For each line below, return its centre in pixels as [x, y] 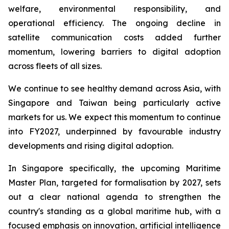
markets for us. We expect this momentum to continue [114, 117]
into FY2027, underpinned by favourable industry [114, 131]
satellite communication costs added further [114, 37]
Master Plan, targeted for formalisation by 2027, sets [114, 182]
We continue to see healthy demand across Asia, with [114, 88]
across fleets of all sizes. [55, 66]
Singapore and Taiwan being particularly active [114, 103]
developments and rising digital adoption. [91, 146]
